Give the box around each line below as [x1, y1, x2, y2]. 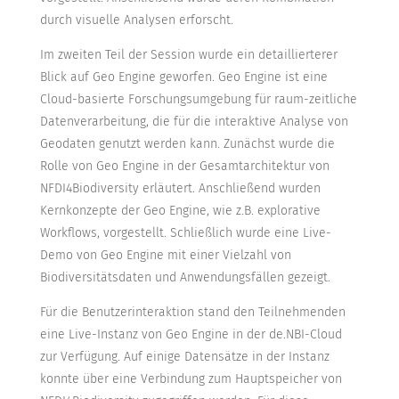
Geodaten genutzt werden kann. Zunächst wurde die [39, 136, 335, 152]
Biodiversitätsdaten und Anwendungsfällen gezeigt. [39, 270, 330, 286]
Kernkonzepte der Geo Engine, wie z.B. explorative [39, 203, 321, 219]
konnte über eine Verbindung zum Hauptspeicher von [39, 371, 342, 387]
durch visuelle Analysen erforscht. [39, 12, 233, 28]
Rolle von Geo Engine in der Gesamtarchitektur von [39, 159, 330, 175]
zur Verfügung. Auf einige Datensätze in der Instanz [39, 349, 330, 365]
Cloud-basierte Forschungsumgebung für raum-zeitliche [39, 92, 357, 108]
